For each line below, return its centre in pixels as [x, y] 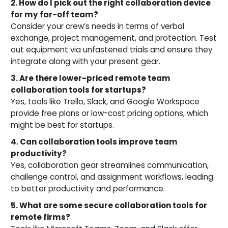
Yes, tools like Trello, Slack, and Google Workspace [105, 101]
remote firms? [40, 217]
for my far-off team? [54, 14]
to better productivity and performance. [88, 188]
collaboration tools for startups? [78, 90]
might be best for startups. [62, 125]
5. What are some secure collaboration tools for [109, 205]
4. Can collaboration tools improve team [94, 141]
